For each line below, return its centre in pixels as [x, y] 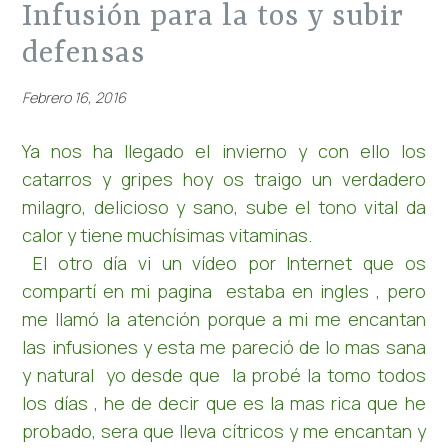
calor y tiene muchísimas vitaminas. [169, 234]
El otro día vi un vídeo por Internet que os [224, 262]
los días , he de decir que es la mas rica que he [224, 402]
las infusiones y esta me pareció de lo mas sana [224, 346]
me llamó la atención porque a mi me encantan [224, 318]
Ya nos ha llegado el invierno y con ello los [224, 150]
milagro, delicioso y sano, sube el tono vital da [224, 206]
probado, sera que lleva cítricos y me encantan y [224, 430]
